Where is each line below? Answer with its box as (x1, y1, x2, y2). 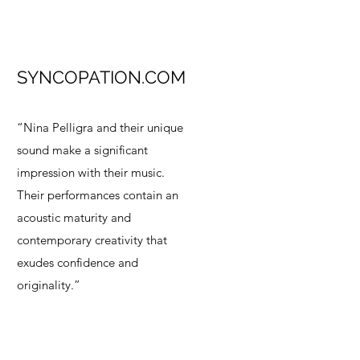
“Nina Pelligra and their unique (17, 120, 183, 136)
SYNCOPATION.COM (17, 67, 186, 88)
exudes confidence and (17, 255, 138, 271)
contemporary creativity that (17, 232, 167, 248)
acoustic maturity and (17, 210, 131, 226)
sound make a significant (17, 142, 148, 158)
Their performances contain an (17, 187, 178, 203)
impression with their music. (17, 165, 165, 181)
